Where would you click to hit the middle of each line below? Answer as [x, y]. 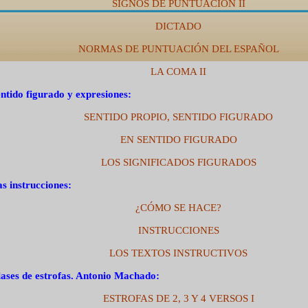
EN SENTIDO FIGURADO [178, 140]
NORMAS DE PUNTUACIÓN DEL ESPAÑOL [178, 49]
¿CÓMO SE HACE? [178, 208]
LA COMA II [178, 72]
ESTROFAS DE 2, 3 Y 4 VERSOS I [178, 299]
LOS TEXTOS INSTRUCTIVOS [178, 253]
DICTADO [178, 26]
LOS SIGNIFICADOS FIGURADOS [178, 163]
